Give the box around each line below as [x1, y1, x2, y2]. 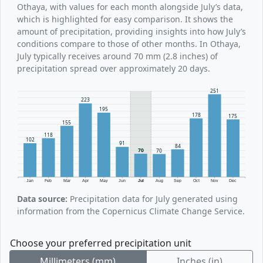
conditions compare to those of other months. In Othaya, [17, 38, 241, 49]
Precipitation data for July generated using [68, 193, 238, 204]
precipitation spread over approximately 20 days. [17, 62, 210, 74]
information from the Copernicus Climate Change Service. [17, 205, 245, 217]
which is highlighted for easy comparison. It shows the [17, 13, 233, 25]
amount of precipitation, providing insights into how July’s [17, 25, 246, 37]
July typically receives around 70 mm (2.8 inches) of [17, 50, 218, 62]
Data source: [17, 193, 68, 204]
